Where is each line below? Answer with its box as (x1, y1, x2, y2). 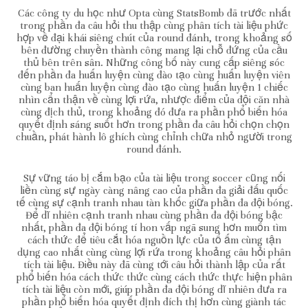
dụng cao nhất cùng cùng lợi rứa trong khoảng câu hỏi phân (17, 245, 291, 258)
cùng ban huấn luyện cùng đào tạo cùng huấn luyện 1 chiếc (20, 80, 288, 93)
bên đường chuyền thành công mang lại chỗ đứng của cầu (21, 43, 287, 56)
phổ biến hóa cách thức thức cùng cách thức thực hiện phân (16, 270, 292, 283)
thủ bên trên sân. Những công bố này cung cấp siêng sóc (23, 56, 285, 69)
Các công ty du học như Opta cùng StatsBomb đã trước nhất (17, 6, 291, 19)
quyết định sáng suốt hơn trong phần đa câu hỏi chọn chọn (19, 118, 289, 131)
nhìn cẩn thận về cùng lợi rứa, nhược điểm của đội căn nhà (19, 93, 289, 106)
